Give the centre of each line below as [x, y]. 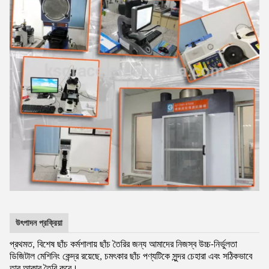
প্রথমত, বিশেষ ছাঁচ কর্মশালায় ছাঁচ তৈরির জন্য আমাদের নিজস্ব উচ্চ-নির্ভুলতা [123, 245]
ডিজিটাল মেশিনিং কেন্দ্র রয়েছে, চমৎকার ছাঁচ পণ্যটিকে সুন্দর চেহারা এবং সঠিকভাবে [131, 257]
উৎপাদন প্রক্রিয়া [39, 222]
